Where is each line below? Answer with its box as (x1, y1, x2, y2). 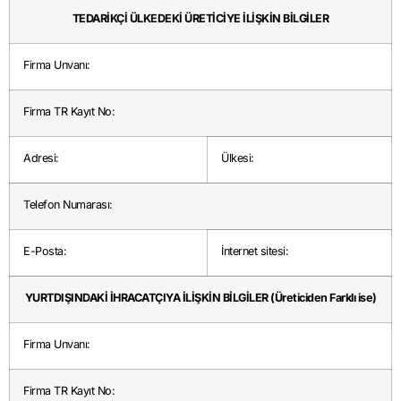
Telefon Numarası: (23, 198, 113, 212)
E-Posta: (23, 244, 66, 259)
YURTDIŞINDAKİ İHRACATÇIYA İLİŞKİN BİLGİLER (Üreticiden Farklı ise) (24, 291, 377, 305)
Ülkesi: (221, 151, 254, 166)
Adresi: (23, 151, 59, 166)
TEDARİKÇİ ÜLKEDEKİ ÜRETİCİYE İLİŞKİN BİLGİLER (72, 12, 329, 26)
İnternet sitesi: (221, 244, 288, 259)
